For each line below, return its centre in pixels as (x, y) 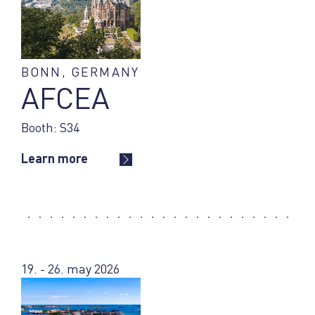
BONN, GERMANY (81, 72)
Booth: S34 (50, 127)
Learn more (54, 158)
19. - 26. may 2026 (70, 269)
